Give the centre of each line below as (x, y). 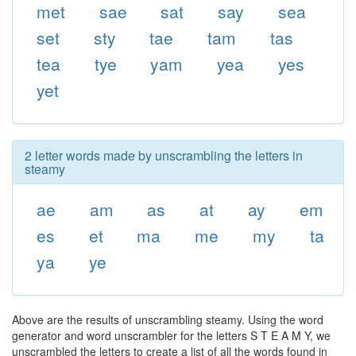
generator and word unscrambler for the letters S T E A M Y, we (171, 335)
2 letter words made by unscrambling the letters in (164, 155)
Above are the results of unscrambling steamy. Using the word (168, 319)
